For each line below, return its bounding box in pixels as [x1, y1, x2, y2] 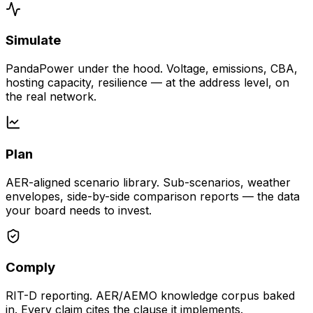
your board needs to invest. [6, 203, 152, 217]
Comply [6, 259, 55, 276]
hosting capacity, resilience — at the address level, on [6, 75, 289, 90]
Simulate [6, 32, 61, 49]
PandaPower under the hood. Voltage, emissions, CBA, [6, 61, 298, 76]
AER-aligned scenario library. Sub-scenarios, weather [6, 175, 291, 189]
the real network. [6, 89, 96, 104]
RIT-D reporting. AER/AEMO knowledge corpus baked [6, 289, 295, 303]
